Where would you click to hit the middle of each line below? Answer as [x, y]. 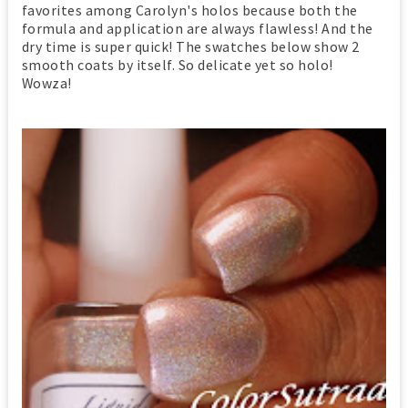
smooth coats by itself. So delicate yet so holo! [177, 64]
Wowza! [46, 82]
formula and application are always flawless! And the [197, 28]
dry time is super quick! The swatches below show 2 [190, 46]
